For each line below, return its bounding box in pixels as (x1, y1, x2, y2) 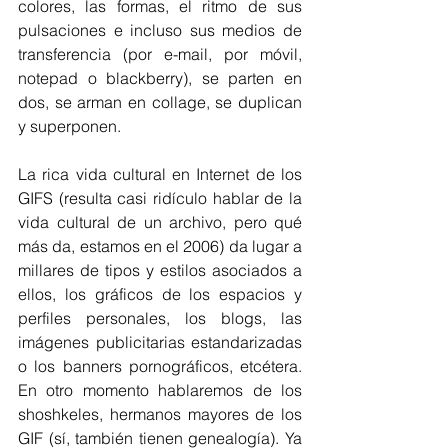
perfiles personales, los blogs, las (18, 308, 302, 328)
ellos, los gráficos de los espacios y (18, 284, 302, 304)
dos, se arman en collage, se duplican (18, 92, 302, 112)
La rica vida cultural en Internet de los (18, 164, 302, 184)
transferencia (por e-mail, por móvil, (18, 44, 302, 64)
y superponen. (18, 116, 121, 136)
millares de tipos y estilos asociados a (18, 260, 302, 280)
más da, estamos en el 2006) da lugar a (18, 236, 302, 256)
